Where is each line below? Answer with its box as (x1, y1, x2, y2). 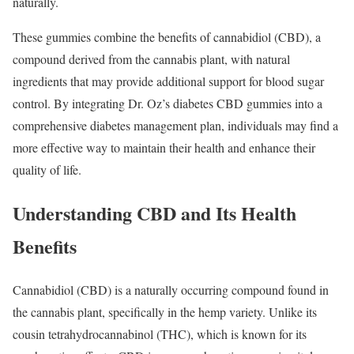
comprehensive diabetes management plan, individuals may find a (13, 116, 338, 134)
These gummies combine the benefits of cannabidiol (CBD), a (13, 28, 321, 45)
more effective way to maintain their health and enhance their (13, 138, 315, 156)
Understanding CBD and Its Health (13, 198, 296, 227)
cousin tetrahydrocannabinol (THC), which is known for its (13, 325, 307, 342)
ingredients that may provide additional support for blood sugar (13, 72, 324, 89)
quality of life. (13, 160, 81, 178)
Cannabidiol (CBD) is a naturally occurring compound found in (13, 281, 329, 298)
